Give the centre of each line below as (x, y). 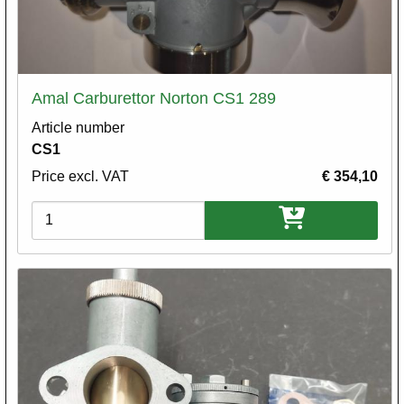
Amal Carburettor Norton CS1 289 (154, 98)
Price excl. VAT (80, 176)
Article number (78, 127)
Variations (64, 211)
